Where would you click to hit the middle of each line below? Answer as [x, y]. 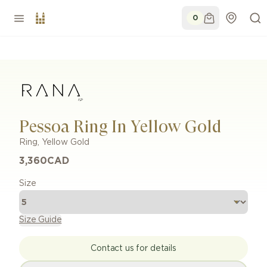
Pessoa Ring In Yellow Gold [120, 127]
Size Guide [41, 220]
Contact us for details [133, 248]
